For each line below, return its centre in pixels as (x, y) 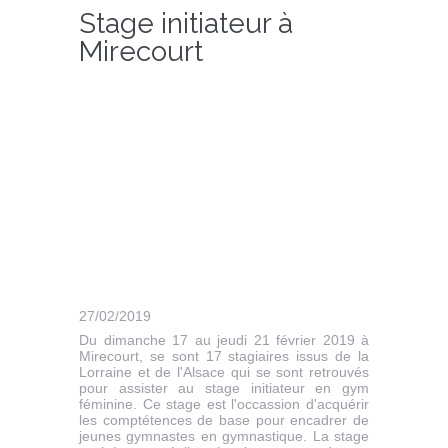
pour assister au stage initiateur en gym (224, 388)
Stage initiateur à (186, 24)
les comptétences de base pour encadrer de (224, 420)
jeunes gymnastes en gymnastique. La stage (224, 436)
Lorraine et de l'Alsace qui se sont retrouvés (224, 372)
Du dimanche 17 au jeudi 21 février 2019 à (224, 340)
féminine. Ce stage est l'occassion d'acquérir (224, 404)
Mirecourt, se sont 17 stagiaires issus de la (224, 356)
